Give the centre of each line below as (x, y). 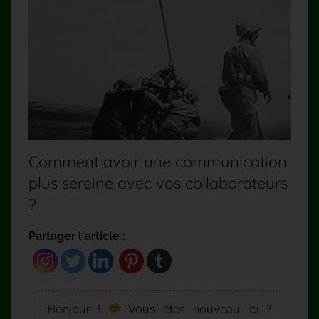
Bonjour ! (78, 309)
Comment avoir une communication (158, 162)
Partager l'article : (77, 236)
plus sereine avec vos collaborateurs (158, 183)
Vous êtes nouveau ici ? (197, 309)
